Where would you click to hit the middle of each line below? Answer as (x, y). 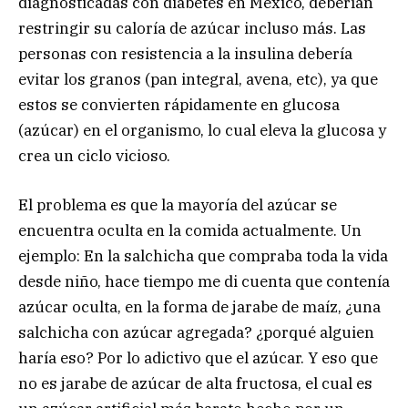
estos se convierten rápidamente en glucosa (179, 104)
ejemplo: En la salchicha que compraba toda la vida (203, 256)
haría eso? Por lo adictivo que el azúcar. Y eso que (198, 358)
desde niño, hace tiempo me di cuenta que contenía (204, 282)
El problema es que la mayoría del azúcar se (178, 205)
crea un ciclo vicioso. (94, 155)
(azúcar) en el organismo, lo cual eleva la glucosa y (202, 130)
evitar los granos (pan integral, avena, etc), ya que (198, 79)
